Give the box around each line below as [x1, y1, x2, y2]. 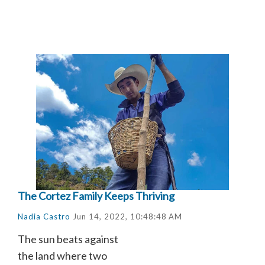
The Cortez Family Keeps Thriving [18, 189, 174, 202]
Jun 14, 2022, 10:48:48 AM [70, 211, 182, 221]
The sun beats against [18, 232, 118, 245]
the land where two [18, 248, 107, 262]
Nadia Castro [18, 211, 70, 221]
